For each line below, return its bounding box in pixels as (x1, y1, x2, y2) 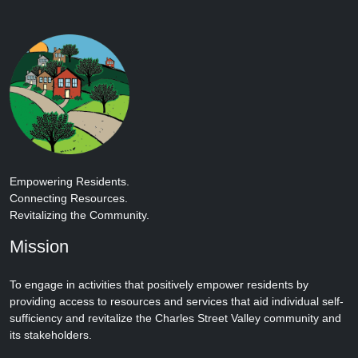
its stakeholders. (10, 328, 92, 341)
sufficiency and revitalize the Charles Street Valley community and (10, 311, 341, 324)
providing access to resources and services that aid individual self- (10, 294, 344, 308)
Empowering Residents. (10, 174, 133, 188)
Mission (10, 236, 69, 257)
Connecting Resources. (10, 191, 131, 205)
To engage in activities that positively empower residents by (10, 277, 308, 291)
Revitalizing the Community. (10, 208, 149, 221)
